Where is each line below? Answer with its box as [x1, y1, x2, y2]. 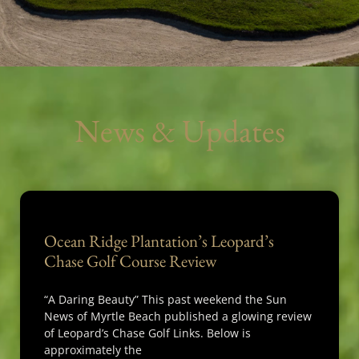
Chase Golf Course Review [44, 250, 216, 272]
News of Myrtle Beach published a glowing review [44, 309, 312, 324]
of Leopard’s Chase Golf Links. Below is [44, 325, 251, 341]
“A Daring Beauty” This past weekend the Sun [44, 292, 287, 307]
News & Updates [74, 110, 285, 151]
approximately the [44, 342, 142, 357]
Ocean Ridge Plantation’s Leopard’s [44, 230, 274, 252]
